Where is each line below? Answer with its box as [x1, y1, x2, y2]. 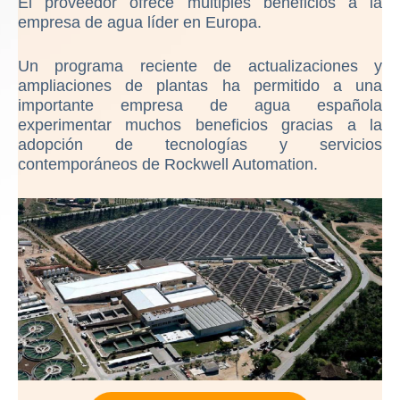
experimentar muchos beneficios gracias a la [18, 116, 382, 135]
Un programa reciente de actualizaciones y [18, 57, 382, 76]
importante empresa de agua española [18, 96, 382, 115]
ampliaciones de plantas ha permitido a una [18, 77, 382, 96]
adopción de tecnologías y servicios [18, 136, 382, 154]
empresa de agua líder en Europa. [18, 13, 262, 32]
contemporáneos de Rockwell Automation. [18, 155, 318, 174]
